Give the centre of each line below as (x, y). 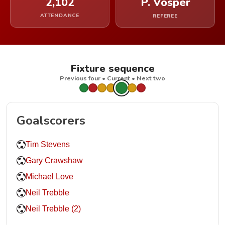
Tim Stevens (48, 144)
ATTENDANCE (60, 16)
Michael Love (49, 177)
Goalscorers (51, 121)
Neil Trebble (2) (53, 209)
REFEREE (165, 16)
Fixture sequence (113, 69)
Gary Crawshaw (54, 160)
